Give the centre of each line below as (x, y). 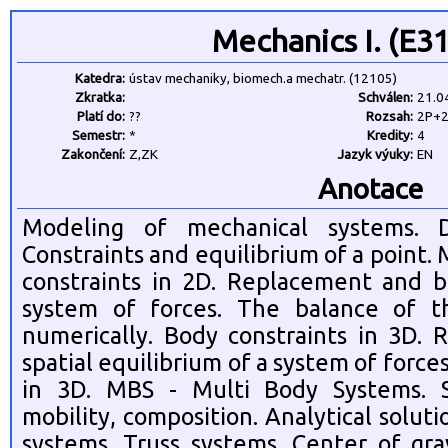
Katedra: (100, 78)
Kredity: (390, 135)
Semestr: (98, 135)
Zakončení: (93, 154)
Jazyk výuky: (375, 154)
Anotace (370, 188)
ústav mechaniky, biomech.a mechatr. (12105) (263, 78)
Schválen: (385, 97)
